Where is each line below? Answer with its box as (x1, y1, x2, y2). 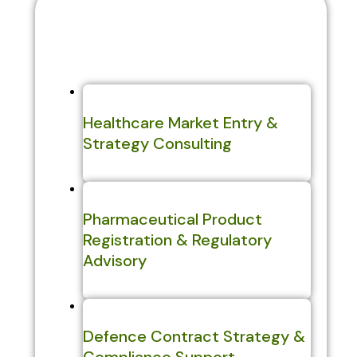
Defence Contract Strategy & (82, 326, 305, 347)
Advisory (82, 250, 147, 272)
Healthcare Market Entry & (82, 112, 278, 134)
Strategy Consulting (82, 133, 232, 155)
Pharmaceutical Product (82, 209, 262, 230)
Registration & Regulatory (82, 229, 272, 251)
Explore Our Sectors (50, 22, 261, 53)
